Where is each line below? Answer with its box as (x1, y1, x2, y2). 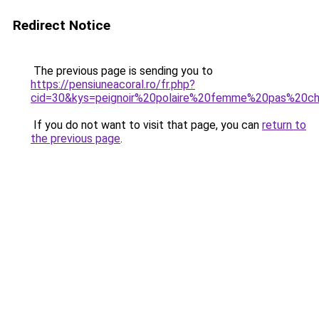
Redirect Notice (13, 17, 110, 33)
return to (262, 118, 306, 132)
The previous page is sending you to (31, 64, 213, 78)
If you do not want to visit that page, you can (31, 118, 262, 132)
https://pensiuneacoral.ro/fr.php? (31, 78, 195, 91)
